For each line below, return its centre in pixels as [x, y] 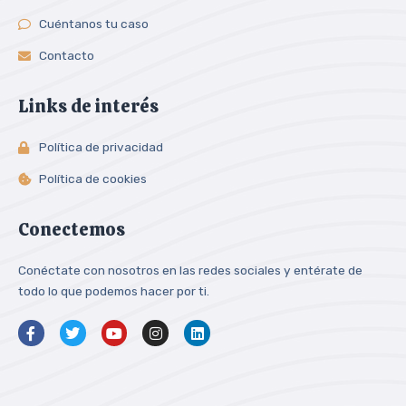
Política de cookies [92, 179]
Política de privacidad [101, 147]
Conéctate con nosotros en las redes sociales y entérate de [190, 271]
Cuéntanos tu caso [93, 24]
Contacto [66, 56]
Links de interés [88, 106]
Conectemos [72, 230]
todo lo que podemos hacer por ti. [114, 291]
